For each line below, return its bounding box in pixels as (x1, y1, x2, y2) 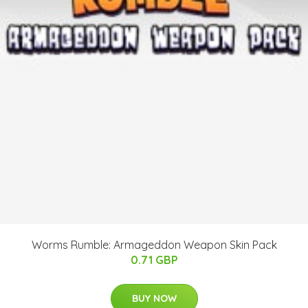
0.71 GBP (130, 252, 178, 267)
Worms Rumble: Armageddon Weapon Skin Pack (31, 237, 277, 252)
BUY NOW (131, 291, 177, 305)
